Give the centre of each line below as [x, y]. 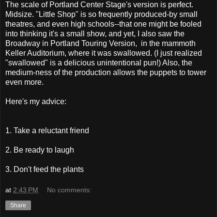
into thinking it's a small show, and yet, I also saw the [95, 33]
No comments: [70, 190]
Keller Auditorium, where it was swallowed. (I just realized [104, 53]
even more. [24, 82]
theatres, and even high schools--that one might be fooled [103, 24]
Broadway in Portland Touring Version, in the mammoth [101, 43]
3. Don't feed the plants [45, 169]
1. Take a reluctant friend [47, 130]
